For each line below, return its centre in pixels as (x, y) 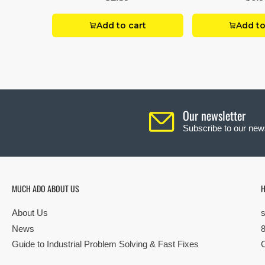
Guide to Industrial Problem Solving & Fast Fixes (105, 244)
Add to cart (121, 25)
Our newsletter (214, 115)
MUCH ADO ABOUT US (46, 188)
